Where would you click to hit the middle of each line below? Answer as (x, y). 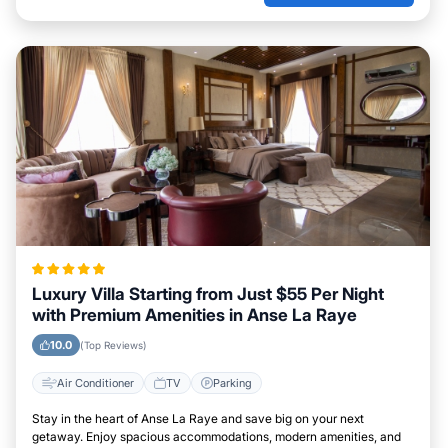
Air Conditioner (95, 382)
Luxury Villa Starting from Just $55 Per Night (208, 294)
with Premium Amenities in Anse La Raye (194, 315)
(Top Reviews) (113, 345)
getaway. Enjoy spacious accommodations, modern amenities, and (216, 437)
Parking (232, 382)
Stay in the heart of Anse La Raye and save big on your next (198, 419)
